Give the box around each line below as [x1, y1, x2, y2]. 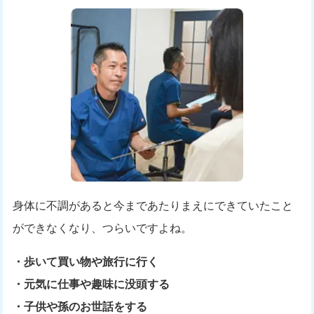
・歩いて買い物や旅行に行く [13, 255, 159, 268]
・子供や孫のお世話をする [13, 300, 148, 313]
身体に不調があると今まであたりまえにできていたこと [13, 199, 294, 212]
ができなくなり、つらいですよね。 [13, 221, 193, 234]
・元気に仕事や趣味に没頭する [13, 278, 170, 290]
